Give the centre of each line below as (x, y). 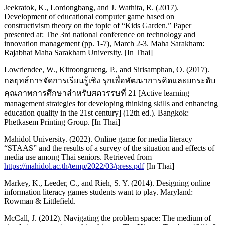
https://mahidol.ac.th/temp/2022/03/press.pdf (74, 166)
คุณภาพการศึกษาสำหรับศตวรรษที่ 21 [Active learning (97, 93)
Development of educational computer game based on (89, 16)
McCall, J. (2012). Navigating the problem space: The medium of (107, 218)
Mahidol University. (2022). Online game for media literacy (98, 139)
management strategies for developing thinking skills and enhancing (111, 103)
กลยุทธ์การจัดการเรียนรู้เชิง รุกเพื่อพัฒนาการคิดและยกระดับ (110, 80)
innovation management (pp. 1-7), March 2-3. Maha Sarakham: (104, 43)
